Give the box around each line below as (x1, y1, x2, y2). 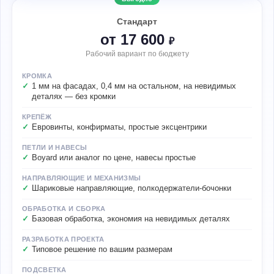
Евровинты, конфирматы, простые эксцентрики (32, 123, 207, 131)
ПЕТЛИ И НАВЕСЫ (22, 144, 87, 151)
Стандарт (117, 17, 157, 26)
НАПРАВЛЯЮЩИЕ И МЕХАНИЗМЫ (22, 174, 141, 182)
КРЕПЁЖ (22, 113, 51, 120)
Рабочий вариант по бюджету (85, 50, 189, 58)
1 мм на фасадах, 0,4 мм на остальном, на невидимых (32, 82, 236, 91)
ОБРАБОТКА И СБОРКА (22, 205, 106, 212)
